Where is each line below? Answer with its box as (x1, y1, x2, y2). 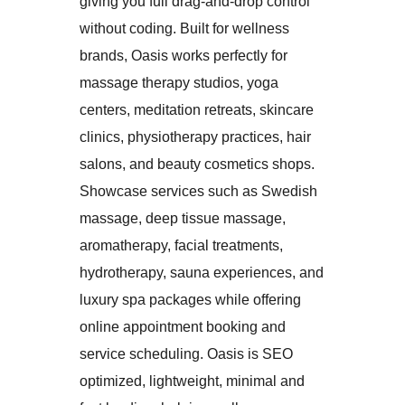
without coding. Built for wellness (80, 20, 289, 36)
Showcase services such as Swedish (80, 183, 317, 199)
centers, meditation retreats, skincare (80, 101, 314, 118)
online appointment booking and (80, 318, 286, 334)
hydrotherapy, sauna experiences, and (80, 264, 324, 280)
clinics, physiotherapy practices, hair (80, 128, 311, 145)
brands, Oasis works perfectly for (80, 47, 287, 63)
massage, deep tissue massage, (80, 210, 286, 226)
